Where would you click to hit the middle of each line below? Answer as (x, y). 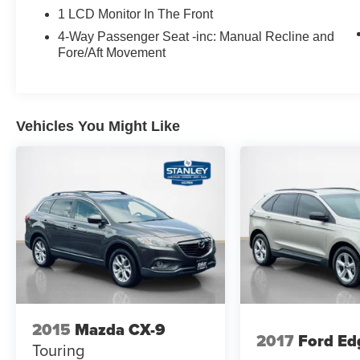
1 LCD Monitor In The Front (136, 14)
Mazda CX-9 (120, 330)
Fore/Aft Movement (112, 53)
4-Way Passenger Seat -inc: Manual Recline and (196, 37)
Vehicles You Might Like (98, 127)
